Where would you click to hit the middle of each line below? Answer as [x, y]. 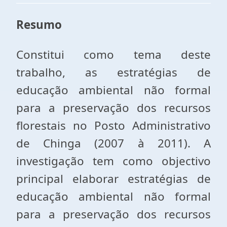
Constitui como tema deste [113, 54]
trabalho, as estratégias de [113, 72]
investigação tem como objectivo [113, 161]
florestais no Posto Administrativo [113, 125]
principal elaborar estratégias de [113, 179]
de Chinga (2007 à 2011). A [113, 143]
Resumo [39, 25]
